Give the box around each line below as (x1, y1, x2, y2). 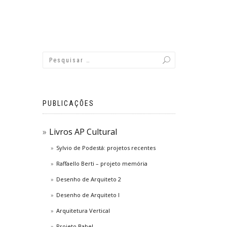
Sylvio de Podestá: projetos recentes (56, 144, 156, 152)
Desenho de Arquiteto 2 (56, 175, 121, 183)
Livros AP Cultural (49, 126, 117, 137)
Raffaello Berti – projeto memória (56, 160, 147, 167)
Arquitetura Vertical (56, 207, 110, 214)
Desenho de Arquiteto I (56, 191, 120, 199)
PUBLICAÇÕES (42, 99, 94, 107)
